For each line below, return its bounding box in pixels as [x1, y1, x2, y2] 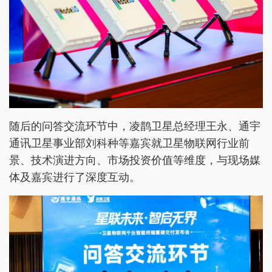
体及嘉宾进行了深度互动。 [9, 171, 140, 184]
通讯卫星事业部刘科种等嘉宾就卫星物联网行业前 [9, 137, 250, 150]
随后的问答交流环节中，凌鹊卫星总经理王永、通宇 [9, 120, 260, 133]
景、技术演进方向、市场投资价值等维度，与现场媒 [9, 154, 260, 167]
